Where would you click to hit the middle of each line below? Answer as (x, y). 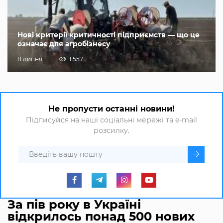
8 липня (30, 59)
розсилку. (111, 130)
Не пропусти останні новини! (111, 109)
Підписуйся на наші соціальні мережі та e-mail (111, 120)
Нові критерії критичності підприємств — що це (109, 35)
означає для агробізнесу (64, 44)
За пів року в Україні (74, 204)
